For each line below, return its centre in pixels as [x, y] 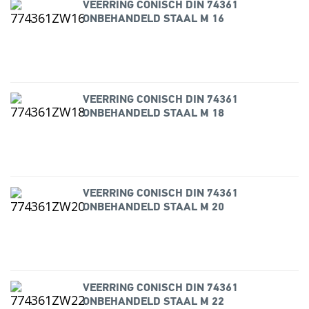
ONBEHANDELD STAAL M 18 [153, 113]
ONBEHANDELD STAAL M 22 [153, 302]
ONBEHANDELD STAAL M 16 [153, 20]
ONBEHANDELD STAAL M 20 [153, 208]
